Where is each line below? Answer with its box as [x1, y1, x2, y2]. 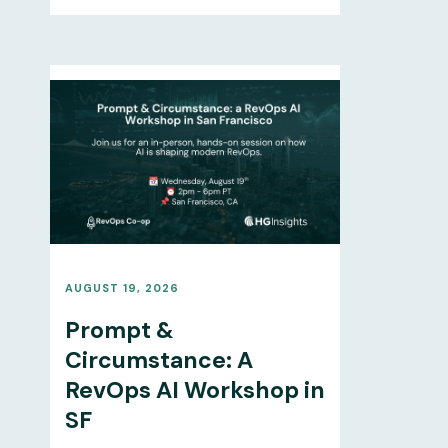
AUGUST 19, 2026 [64, 280, 179, 295]
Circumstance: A [64, 344, 253, 375]
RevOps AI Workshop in [64, 374, 325, 405]
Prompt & [64, 314, 174, 345]
